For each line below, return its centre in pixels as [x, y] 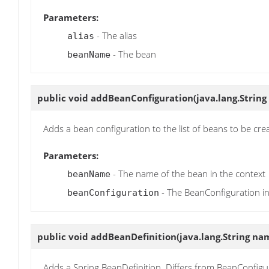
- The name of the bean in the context [188, 174]
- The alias [116, 35]
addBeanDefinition [134, 236]
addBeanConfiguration [142, 98]
